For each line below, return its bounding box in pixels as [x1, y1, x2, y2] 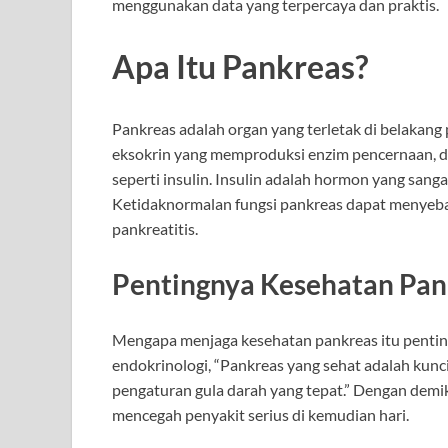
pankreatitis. [112, 218, 198, 238]
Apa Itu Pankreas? [112, 47, 368, 87]
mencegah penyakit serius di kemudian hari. [112, 405, 409, 425]
